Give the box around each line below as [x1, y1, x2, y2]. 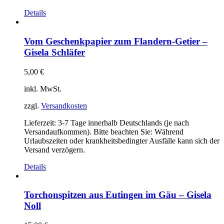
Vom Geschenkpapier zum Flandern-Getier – [24, 35, 207, 46]
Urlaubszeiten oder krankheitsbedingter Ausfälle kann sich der [24, 136, 219, 145]
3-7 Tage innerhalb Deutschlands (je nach [58, 118, 189, 127]
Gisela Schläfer [24, 46, 85, 57]
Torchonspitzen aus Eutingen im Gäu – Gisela [24, 189, 211, 200]
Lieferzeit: [24, 118, 58, 127]
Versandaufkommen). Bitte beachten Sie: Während [24, 127, 183, 136]
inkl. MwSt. [24, 84, 61, 93]
